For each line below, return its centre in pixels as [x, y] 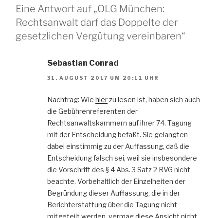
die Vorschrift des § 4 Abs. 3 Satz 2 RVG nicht [119, 170]
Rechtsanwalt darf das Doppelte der [97, 22]
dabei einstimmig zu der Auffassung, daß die [118, 146]
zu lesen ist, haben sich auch [154, 100]
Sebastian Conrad [83, 63]
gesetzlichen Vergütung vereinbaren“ [100, 36]
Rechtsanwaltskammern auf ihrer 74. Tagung [119, 123]
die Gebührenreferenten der [92, 111]
